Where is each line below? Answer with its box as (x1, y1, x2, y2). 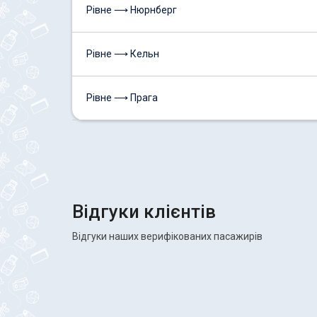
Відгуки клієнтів (72, 201, 216, 222)
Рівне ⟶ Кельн (86, 48, 159, 59)
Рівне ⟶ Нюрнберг (86, 4, 177, 16)
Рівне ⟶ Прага (86, 92, 158, 103)
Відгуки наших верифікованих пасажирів (72, 231, 263, 242)
